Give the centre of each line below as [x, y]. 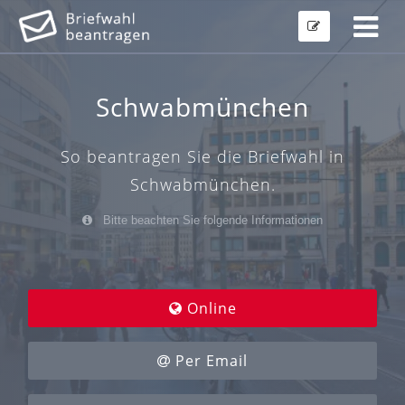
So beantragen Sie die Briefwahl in [202, 157]
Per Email [209, 361]
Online [209, 309]
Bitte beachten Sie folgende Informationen [211, 221]
